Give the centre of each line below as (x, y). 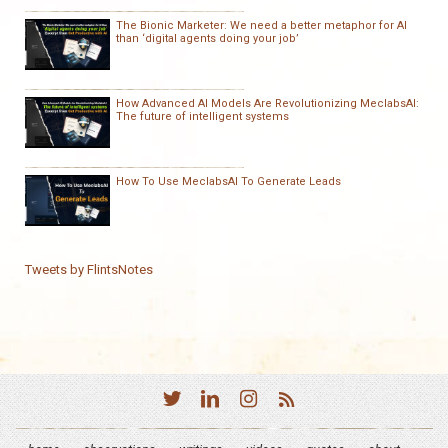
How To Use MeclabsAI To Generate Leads (228, 181)
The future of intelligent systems (202, 116)
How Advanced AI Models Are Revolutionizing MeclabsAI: (267, 103)
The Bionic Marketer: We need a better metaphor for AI (261, 25)
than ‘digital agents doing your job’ (207, 38)
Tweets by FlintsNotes (89, 269)
